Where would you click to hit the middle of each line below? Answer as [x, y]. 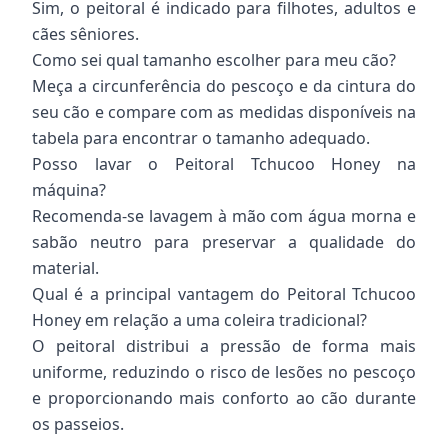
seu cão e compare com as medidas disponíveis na [224, 112]
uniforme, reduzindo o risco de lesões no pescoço [224, 372]
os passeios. [78, 424]
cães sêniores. [85, 34]
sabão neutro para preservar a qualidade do [224, 242]
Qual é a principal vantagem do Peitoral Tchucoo [224, 294]
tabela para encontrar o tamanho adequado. [201, 138]
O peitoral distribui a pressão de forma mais [224, 346]
